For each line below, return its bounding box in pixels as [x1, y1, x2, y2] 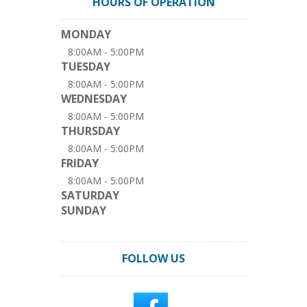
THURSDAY [61, 123, 120, 138]
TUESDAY [61, 59, 110, 74]
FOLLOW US [122, 251, 185, 266]
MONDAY [61, 27, 111, 42]
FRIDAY [61, 156, 99, 171]
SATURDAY [61, 188, 119, 203]
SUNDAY [61, 203, 106, 218]
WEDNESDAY [61, 91, 127, 106]
